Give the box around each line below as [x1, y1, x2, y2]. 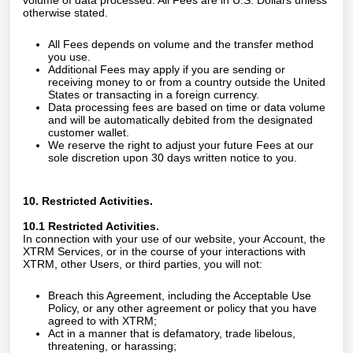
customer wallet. [48, 126, 129, 139]
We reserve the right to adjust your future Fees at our [48, 139, 314, 151]
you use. [48, 50, 91, 63]
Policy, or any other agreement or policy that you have [48, 302, 317, 314]
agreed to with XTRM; [48, 314, 157, 327]
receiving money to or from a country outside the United [48, 76, 325, 88]
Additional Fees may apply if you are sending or [48, 63, 285, 76]
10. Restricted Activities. [23, 195, 153, 207]
